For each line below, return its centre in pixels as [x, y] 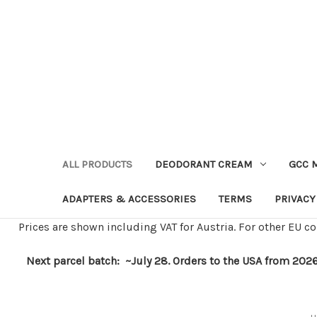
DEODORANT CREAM [204, 164]
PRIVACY [295, 198]
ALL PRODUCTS [97, 164]
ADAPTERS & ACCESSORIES [129, 198]
